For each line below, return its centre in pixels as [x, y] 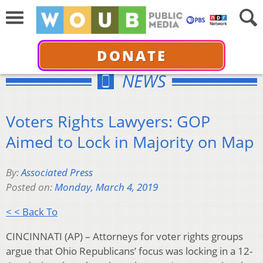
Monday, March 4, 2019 [106, 187]
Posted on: [30, 187]
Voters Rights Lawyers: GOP [108, 121]
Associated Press [57, 173]
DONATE [131, 55]
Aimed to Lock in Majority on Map [130, 141]
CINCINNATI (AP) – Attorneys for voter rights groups [124, 237]
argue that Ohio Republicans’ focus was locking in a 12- [129, 251]
